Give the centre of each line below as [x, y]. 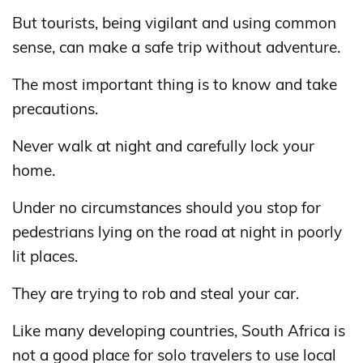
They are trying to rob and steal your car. [156, 293]
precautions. [55, 108]
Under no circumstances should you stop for [167, 207]
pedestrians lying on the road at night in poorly [177, 231]
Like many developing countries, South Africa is [179, 330]
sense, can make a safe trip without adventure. [176, 47]
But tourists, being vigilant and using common [174, 22]
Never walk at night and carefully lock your [163, 145]
